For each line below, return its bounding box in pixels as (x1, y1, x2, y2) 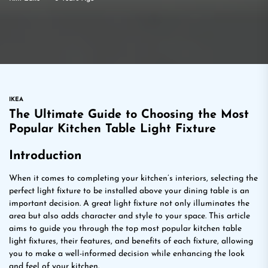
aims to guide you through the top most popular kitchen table (9, 224, 242, 233)
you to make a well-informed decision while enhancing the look (9, 249, 245, 258)
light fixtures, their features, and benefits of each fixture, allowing (9, 237, 253, 246)
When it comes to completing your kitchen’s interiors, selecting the (9, 174, 258, 183)
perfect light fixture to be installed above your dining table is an (9, 187, 249, 196)
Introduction (9, 150, 81, 162)
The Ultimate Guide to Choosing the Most (9, 109, 249, 121)
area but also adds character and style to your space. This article (9, 212, 250, 221)
